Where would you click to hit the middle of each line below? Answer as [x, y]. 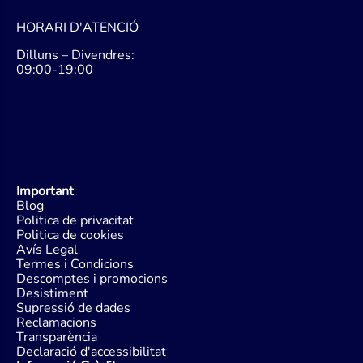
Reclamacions [56, 322]
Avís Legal [47, 250]
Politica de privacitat [75, 220]
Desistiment [52, 293]
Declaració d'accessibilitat [91, 352]
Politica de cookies [70, 235]
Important [45, 191]
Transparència [57, 337]
